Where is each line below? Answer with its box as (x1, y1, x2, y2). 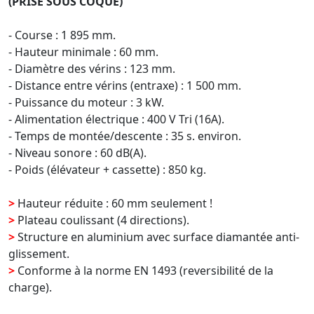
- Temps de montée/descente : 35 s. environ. (8, 128, 241, 144)
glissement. (8, 245, 69, 261)
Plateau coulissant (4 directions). (15, 212, 189, 228)
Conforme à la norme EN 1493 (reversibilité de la (15, 262, 273, 278)
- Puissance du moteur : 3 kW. (8, 94, 164, 110)
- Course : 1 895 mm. (8, 27, 116, 43)
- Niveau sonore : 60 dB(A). (8, 144, 146, 161)
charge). (8, 279, 52, 295)
